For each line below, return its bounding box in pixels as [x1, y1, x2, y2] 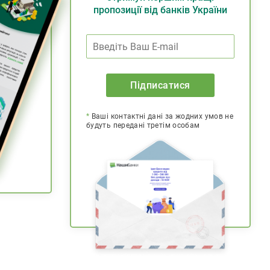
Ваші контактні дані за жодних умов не [89, 112, 234, 121]
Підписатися [130, 80, 190, 91]
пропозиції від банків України [93, 4, 227, 16]
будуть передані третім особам [86, 121, 200, 130]
